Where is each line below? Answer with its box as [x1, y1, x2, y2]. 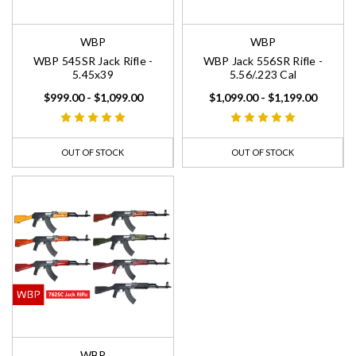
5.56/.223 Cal [229, 68, 297, 82]
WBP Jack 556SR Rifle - [203, 54, 323, 68]
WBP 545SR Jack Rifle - [33, 54, 153, 68]
